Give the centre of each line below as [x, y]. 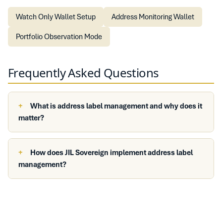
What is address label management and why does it [116, 106]
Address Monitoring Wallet [153, 17]
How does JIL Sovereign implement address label [111, 153]
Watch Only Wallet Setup [56, 17]
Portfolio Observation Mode [59, 37]
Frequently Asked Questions [83, 73]
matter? [31, 118]
